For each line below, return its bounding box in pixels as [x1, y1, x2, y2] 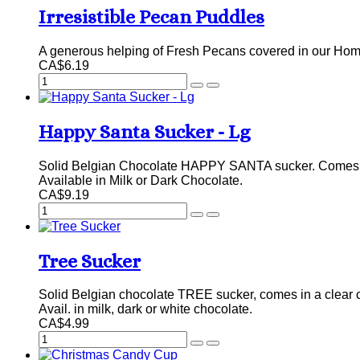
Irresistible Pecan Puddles [39, 5, 264, 28]
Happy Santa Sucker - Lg [39, 120, 251, 143]
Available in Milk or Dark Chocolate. [39, 173, 243, 187]
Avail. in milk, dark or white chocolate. [39, 302, 252, 317]
